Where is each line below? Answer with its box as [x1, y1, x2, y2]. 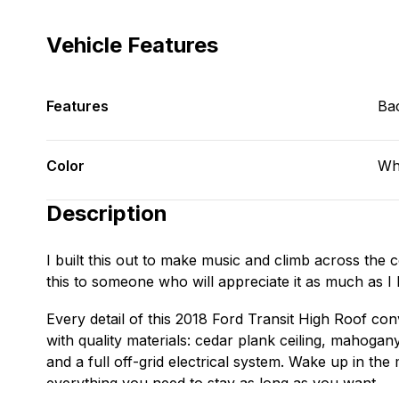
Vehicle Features [46, 32, 218, 58]
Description [46, 200, 167, 226]
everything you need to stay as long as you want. [46, 374, 379, 392]
